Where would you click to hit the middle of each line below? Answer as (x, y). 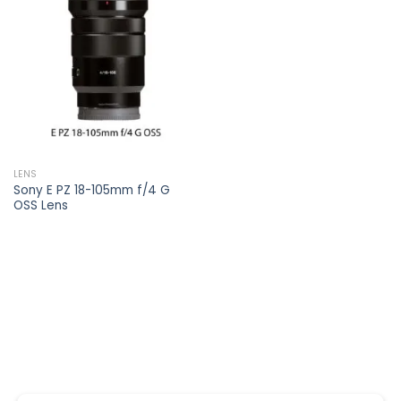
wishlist (163, 34)
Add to (163, 22)
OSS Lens (40, 205)
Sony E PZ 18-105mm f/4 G (91, 190)
